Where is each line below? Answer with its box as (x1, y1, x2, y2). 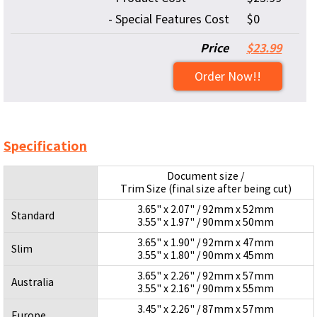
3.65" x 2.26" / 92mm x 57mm (137, 270, 274, 283)
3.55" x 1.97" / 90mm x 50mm (137, 216, 274, 229)
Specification (4, 138, 87, 155)
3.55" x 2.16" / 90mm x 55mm (137, 282, 274, 296)
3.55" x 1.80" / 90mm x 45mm (137, 249, 274, 263)
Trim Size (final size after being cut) (120, 183, 292, 196)
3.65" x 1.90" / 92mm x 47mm (137, 236, 274, 250)
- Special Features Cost (108, 12, 230, 27)
